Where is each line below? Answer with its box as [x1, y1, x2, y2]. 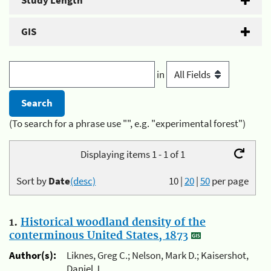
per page [211, 174, 249, 188]
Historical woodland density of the [21, 215, 206, 229]
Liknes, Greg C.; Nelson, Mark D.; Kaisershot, [67, 249, 249, 263]
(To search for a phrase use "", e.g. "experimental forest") [9, 116, 246, 130]
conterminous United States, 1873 [9, 229, 188, 243]
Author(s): [9, 249, 56, 263]
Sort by [16, 174, 49, 188]
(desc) [70, 174, 96, 188]
